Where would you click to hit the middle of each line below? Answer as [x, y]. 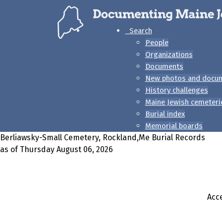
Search [139, 31]
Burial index [165, 114]
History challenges [176, 90]
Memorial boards [174, 126]
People [157, 43]
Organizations [169, 55]
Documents [164, 66]
